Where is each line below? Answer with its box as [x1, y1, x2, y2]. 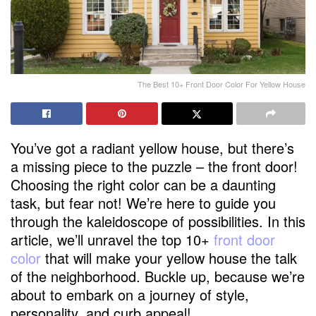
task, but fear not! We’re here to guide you [11, 193, 276, 214]
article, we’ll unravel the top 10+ [11, 229, 214, 250]
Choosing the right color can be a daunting [11, 174, 276, 195]
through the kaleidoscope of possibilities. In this [11, 211, 305, 232]
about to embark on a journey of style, [11, 284, 249, 305]
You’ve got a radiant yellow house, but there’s [11, 138, 294, 159]
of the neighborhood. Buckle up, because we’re [11, 266, 305, 287]
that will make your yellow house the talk [41, 248, 297, 269]
